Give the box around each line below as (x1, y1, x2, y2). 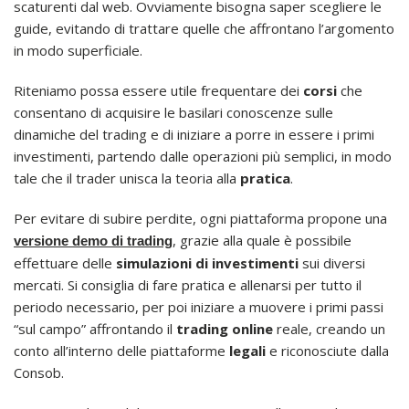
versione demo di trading (14, 233, 173, 249)
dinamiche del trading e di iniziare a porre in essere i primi (14, 125, 374, 144)
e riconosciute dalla (266, 341, 389, 361)
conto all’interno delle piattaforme (14, 341, 229, 361)
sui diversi (299, 254, 365, 273)
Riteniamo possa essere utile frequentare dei (14, 81, 303, 100)
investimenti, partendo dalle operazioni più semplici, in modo (14, 147, 392, 166)
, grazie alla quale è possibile (173, 231, 351, 250)
